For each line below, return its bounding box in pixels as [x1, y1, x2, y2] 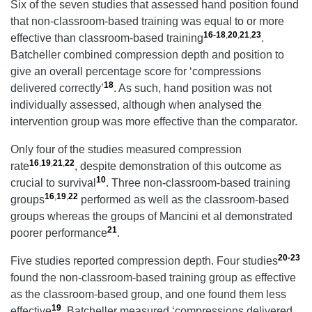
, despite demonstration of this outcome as [75, 160, 281, 173]
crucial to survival [10, 177, 96, 189]
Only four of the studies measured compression [10, 143, 242, 156]
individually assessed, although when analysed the [10, 99, 262, 111]
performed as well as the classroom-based [78, 194, 289, 206]
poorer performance [10, 227, 107, 240]
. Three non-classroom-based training [106, 177, 290, 189]
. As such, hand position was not [114, 82, 272, 95]
